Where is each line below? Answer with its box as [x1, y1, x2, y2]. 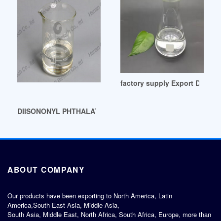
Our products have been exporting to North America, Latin [7, 191, 172, 201]
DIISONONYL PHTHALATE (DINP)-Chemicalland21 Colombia [17, 106, 217, 116]
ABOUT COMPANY [7, 164, 85, 176]
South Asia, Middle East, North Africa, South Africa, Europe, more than [7, 210, 211, 220]
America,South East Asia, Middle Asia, [7, 200, 119, 210]
